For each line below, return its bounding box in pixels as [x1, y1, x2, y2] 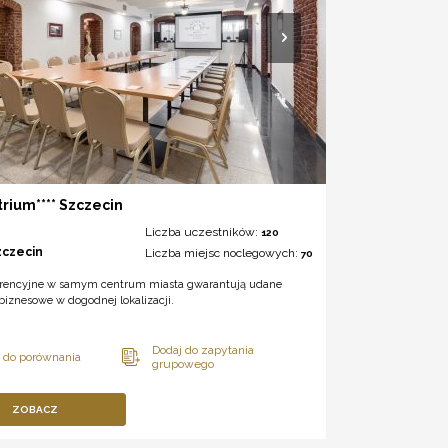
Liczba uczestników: [144, 225, 261, 240]
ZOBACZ [12, 404, 59, 416]
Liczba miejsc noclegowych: [144, 246, 301, 261]
